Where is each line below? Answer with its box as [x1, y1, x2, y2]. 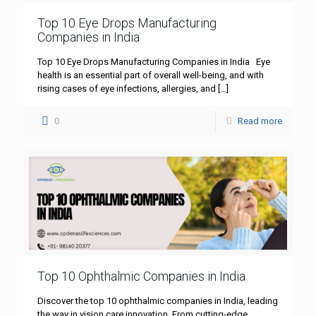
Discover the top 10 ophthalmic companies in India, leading [37, 295, 278, 306]
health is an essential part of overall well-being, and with [37, 70, 264, 81]
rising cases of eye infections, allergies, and [37, 83, 216, 95]
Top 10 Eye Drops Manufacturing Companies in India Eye [37, 56, 270, 68]
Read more [238, 116, 282, 127]
